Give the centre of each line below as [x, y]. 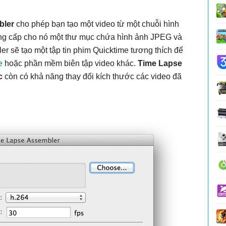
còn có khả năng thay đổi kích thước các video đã [93, 76]
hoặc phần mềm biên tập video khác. [70, 63]
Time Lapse [160, 63]
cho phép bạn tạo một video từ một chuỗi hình [97, 24]
